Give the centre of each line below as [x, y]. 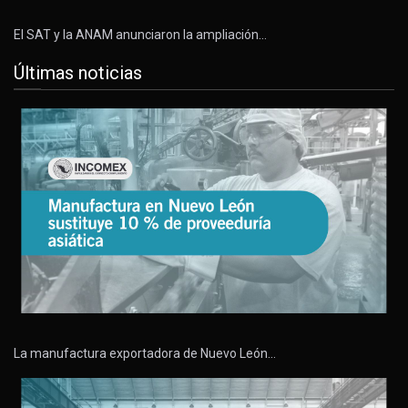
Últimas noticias [78, 72]
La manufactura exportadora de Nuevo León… [145, 354]
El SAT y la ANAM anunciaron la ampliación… [140, 34]
